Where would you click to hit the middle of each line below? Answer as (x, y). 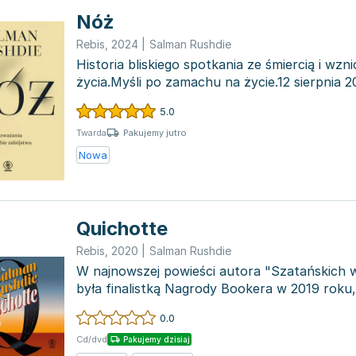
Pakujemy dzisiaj (157, 339)
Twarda (91, 133)
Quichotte (122, 228)
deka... (95, 99)
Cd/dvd (92, 339)
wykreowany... (120, 306)
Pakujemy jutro (155, 132)
